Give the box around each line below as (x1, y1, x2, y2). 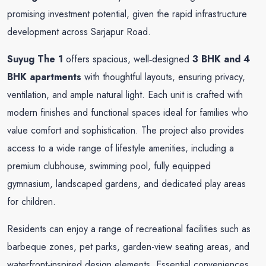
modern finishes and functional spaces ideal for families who (7, 106, 248, 119)
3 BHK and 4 (192, 52, 250, 66)
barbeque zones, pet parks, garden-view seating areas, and (7, 240, 249, 254)
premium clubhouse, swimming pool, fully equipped (7, 159, 211, 173)
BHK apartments (7, 70, 81, 84)
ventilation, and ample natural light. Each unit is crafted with (7, 88, 243, 102)
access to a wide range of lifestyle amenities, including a (7, 141, 234, 155)
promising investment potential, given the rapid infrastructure (7, 7, 247, 21)
